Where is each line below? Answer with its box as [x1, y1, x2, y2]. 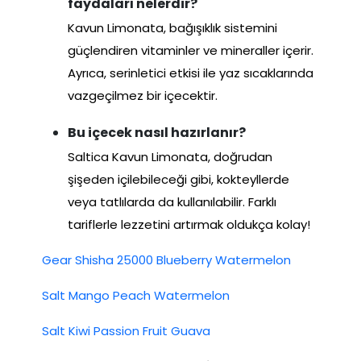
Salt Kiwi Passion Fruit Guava [42, 322, 210, 340]
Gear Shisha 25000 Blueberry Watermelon [42, 251, 291, 269]
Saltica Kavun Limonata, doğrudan [68, 148, 272, 166]
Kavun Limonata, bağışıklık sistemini [68, 19, 277, 37]
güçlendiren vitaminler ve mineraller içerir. [68, 42, 313, 60]
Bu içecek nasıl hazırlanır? [68, 123, 246, 143]
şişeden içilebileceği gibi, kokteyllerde [68, 171, 289, 189]
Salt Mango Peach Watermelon [42, 287, 230, 305]
